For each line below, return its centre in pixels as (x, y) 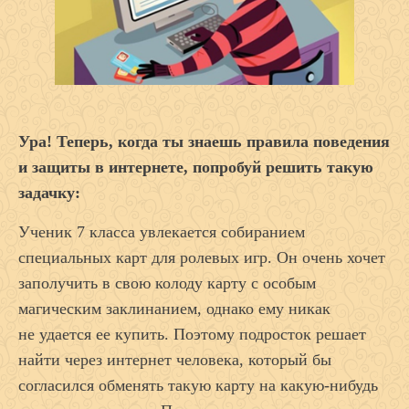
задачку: (49, 192)
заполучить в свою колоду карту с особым (167, 283)
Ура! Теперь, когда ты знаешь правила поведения (204, 141)
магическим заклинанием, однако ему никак (174, 308)
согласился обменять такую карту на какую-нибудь (198, 385)
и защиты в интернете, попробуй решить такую (196, 167)
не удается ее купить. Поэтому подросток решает (192, 334)
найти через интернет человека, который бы (175, 359)
